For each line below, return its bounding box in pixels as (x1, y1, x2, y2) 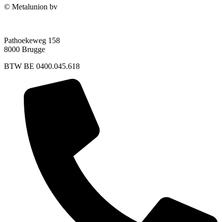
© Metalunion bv (4, 2, 57, 11)
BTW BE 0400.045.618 (4, 61, 80, 70)
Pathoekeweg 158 (4, 36, 60, 45)
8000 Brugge (4, 45, 45, 54)
